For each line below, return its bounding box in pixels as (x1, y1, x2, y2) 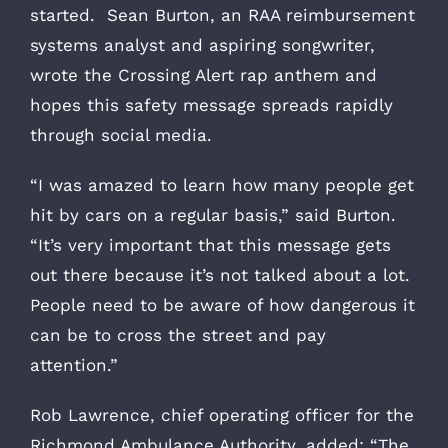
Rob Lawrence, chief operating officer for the (30, 404, 414, 425)
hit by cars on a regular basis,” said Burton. (30, 204, 402, 225)
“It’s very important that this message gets (30, 234, 391, 255)
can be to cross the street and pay (30, 324, 326, 345)
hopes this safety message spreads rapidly (30, 94, 393, 115)
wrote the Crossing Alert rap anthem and (30, 64, 377, 85)
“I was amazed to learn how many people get (30, 174, 414, 195)
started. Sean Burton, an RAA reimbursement (30, 4, 415, 25)
